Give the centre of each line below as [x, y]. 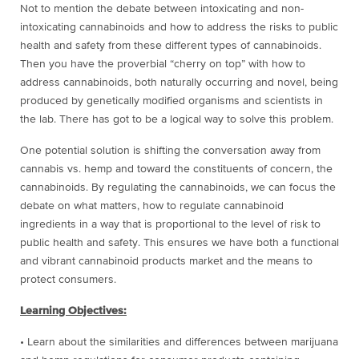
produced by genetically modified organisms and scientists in [171, 101]
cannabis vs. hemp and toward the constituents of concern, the [176, 169]
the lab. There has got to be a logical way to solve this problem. [177, 119]
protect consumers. [68, 279]
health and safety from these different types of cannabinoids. [171, 45]
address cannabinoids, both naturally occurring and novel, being [179, 82]
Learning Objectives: [73, 311]
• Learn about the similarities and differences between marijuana [179, 342]
